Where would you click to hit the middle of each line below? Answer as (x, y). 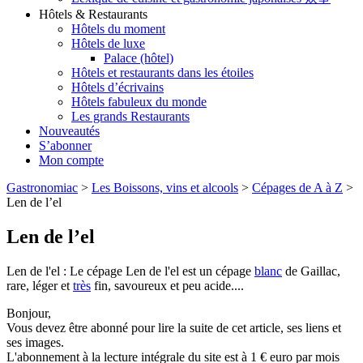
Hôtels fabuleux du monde (139, 102)
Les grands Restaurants (130, 117)
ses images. (35, 342)
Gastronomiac (42, 188)
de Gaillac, (311, 271)
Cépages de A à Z (297, 188)
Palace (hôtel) (139, 58)
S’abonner (65, 146)
